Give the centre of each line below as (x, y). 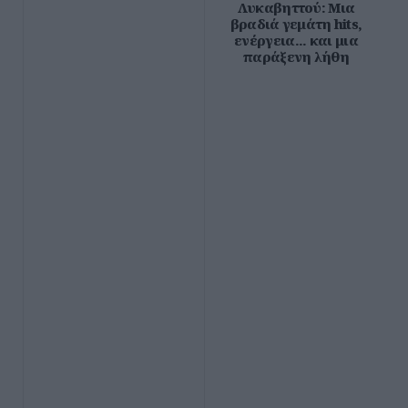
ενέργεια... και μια (296, 40)
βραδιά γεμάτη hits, (296, 24)
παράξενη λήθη (296, 56)
